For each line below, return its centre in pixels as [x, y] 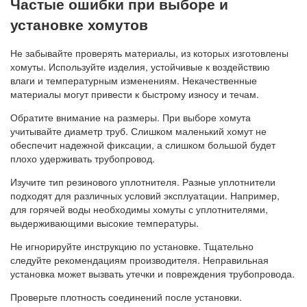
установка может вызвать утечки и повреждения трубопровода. [152, 274]
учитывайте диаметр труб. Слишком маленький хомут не [138, 131]
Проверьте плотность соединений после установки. [126, 297]
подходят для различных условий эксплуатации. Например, [145, 196]
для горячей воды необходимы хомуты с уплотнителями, [139, 209]
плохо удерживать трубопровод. [83, 159]
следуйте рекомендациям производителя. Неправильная [139, 260]
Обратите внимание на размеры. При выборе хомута [131, 118]
